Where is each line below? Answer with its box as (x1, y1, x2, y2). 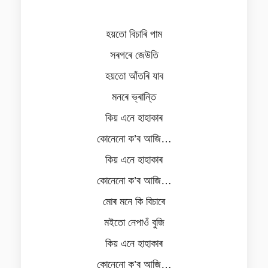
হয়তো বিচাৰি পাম (106, 28, 162, 40)
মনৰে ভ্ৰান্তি (112, 91, 156, 103)
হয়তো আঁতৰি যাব (105, 70, 163, 82)
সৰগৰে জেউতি (109, 49, 159, 61)
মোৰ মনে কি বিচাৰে (103, 196, 165, 208)
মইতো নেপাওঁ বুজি (103, 217, 165, 229)
